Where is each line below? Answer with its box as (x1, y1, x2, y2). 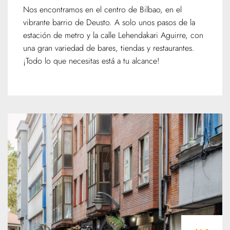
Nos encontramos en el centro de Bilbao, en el (23, 3, 182, 15)
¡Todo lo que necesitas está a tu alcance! (23, 54, 160, 67)
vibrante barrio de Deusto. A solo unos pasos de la (23, 16, 195, 28)
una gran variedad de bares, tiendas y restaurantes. (23, 42, 195, 54)
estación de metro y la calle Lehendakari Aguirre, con (23, 29, 203, 41)
